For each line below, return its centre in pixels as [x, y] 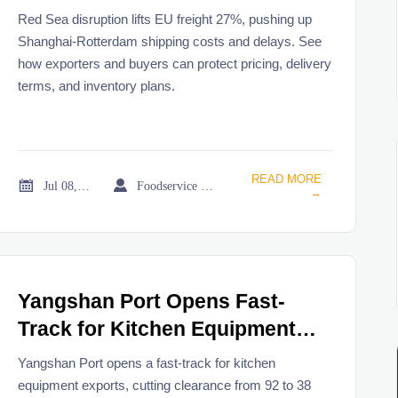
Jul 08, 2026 [84, 185]
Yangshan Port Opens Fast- [152, 302]
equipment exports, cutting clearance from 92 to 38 [165, 385]
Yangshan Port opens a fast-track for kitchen [147, 362]
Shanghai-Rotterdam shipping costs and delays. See [170, 41]
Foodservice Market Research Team [207, 185]
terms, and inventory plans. [97, 85]
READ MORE [286, 179]
